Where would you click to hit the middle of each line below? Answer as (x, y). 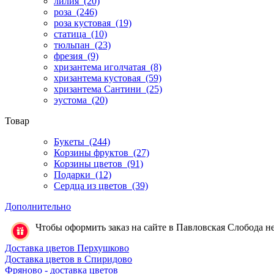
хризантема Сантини (99, 89)
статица (71, 34)
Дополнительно (38, 207)
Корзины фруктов (92, 153)
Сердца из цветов (92, 186)
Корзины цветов (89, 164)
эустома (72, 100)
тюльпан (73, 45)
